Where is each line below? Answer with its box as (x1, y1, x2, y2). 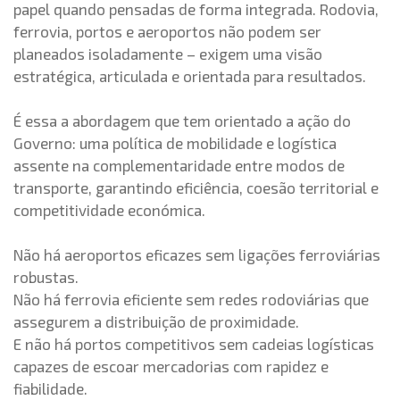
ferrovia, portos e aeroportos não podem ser (13, 22, 321, 40)
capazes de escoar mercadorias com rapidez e (13, 357, 329, 375)
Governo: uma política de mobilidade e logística (13, 134, 337, 152)
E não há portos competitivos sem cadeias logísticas (13, 335, 374, 353)
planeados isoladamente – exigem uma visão (13, 45, 322, 62)
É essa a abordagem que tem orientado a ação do (13, 112, 351, 129)
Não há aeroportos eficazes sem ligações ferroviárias (13, 246, 380, 263)
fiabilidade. (13, 379, 87, 397)
